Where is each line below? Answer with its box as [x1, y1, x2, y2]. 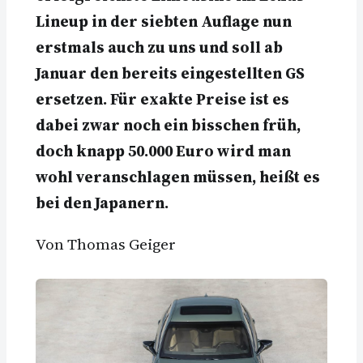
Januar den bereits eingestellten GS [36, 62, 305, 84]
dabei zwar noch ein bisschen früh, [36, 114, 301, 136]
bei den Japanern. [36, 192, 169, 214]
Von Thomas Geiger [36, 233, 176, 255]
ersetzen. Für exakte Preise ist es [36, 88, 289, 110]
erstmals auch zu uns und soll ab [36, 36, 283, 58]
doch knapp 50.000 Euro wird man [36, 140, 291, 162]
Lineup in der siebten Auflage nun [36, 11, 292, 32]
